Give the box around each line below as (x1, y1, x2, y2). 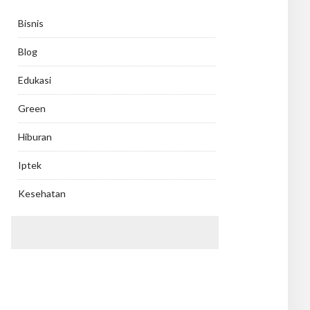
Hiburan (18, 131, 52, 143)
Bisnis (18, 17, 44, 29)
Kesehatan (18, 188, 66, 199)
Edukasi (18, 74, 51, 86)
